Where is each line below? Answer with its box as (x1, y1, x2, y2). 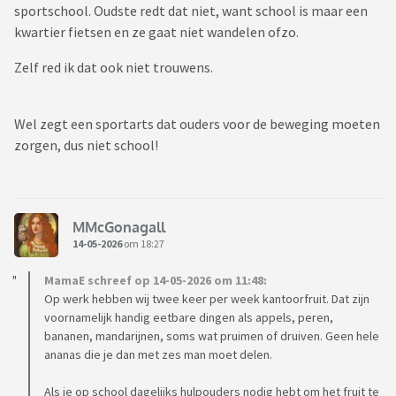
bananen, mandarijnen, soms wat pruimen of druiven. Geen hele (44, 328, 379, 345)
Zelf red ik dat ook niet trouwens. (14, 58, 216, 77)
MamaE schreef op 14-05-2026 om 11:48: (44, 272, 267, 289)
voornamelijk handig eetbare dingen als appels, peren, (44, 309, 333, 326)
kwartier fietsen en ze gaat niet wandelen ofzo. (14, 23, 299, 42)
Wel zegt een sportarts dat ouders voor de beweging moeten (14, 115, 380, 133)
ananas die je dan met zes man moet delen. (44, 346, 272, 363)
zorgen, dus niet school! (14, 136, 158, 155)
